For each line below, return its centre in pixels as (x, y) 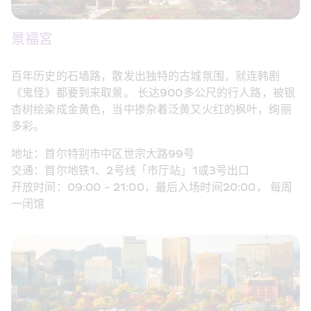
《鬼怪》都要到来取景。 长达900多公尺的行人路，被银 (153, 93)
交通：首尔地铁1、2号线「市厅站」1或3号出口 (131, 171)
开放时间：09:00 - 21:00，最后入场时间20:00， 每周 (152, 188)
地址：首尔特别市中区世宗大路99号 (103, 154)
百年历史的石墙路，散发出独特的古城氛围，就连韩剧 (146, 77)
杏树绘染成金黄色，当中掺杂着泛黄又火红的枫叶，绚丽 (151, 110)
